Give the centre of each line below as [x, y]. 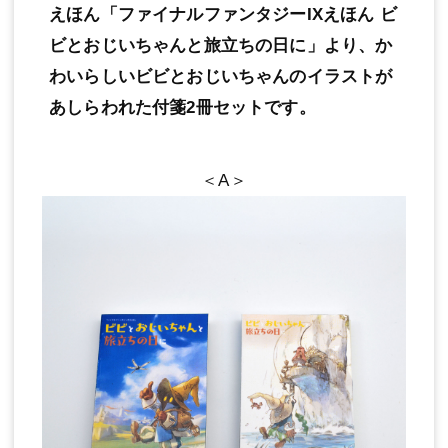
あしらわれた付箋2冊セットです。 [182, 108]
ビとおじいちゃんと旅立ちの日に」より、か [221, 46]
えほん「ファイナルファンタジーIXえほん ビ [223, 15]
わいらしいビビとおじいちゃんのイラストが [221, 77]
